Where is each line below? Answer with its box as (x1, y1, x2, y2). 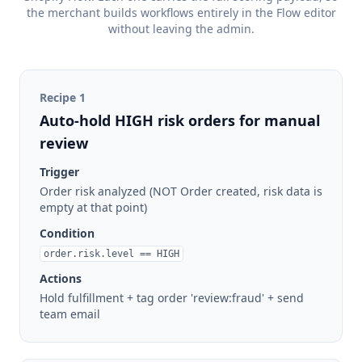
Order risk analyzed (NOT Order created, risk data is (40, 183, 322, 200)
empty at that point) (40, 200, 147, 216)
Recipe (40, 90, 79, 106)
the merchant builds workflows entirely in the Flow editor (26, 5, 336, 21)
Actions (40, 271, 82, 287)
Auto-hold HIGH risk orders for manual (40, 111, 320, 131)
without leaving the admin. (107, 21, 255, 37)
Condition (40, 225, 95, 242)
